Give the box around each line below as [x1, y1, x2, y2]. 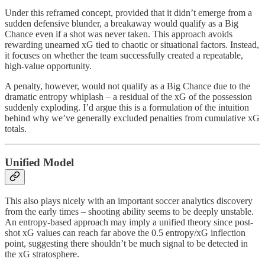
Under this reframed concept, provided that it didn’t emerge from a [5, 7, 252, 18]
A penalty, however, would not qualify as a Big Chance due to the [5, 80, 250, 91]
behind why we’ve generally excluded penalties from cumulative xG [5, 112, 260, 123]
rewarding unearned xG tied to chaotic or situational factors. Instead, [5, 39, 259, 50]
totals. [5, 123, 27, 134]
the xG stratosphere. [5, 249, 79, 260]
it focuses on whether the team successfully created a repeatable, [5, 50, 243, 60]
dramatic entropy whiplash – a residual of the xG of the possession [5, 91, 252, 102]
